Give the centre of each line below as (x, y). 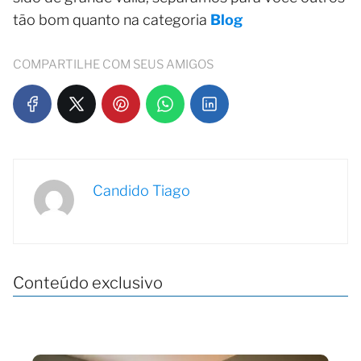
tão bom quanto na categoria (112, 20)
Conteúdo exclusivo (88, 283)
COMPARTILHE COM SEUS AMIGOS (113, 65)
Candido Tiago (141, 191)
